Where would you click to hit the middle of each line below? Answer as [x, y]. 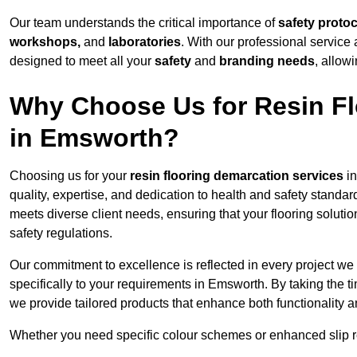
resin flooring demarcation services [237, 176]
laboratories [145, 42]
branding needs [267, 61]
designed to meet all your [82, 61]
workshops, [45, 42]
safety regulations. [61, 233]
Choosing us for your [70, 176]
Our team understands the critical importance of [144, 23]
